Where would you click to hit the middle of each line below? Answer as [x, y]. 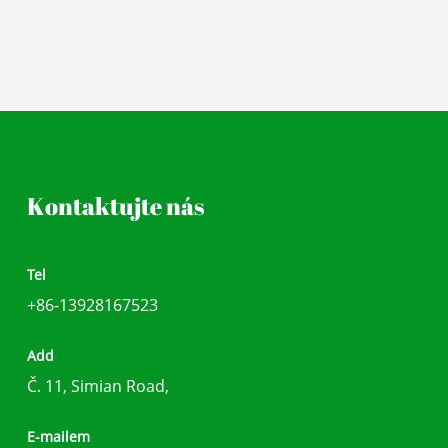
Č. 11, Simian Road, [98, 385]
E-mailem [59, 436]
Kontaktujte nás [116, 205]
